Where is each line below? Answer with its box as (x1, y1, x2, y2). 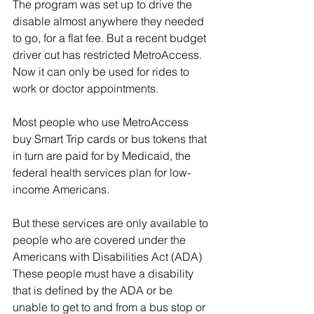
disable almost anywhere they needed (13, 14, 207, 29)
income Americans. (13, 182, 115, 197)
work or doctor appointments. (13, 81, 158, 96)
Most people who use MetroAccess (13, 115, 191, 130)
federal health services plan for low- (13, 165, 191, 180)
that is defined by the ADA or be (13, 283, 175, 298)
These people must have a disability (13, 266, 196, 281)
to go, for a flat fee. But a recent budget (13, 31, 209, 46)
